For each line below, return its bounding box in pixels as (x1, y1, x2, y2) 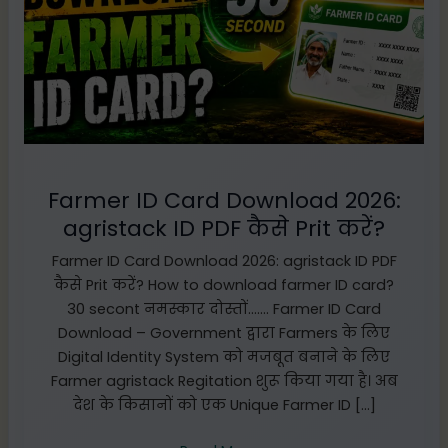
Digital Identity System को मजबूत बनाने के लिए (58, 347, 390, 368)
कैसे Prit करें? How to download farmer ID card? (54, 275, 394, 296)
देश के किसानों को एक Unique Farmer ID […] (72, 395, 376, 416)
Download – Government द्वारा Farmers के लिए (58, 323, 390, 344)
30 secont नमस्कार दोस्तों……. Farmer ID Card (67, 299, 381, 320)
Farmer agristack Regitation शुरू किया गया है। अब (50, 371, 398, 392)
